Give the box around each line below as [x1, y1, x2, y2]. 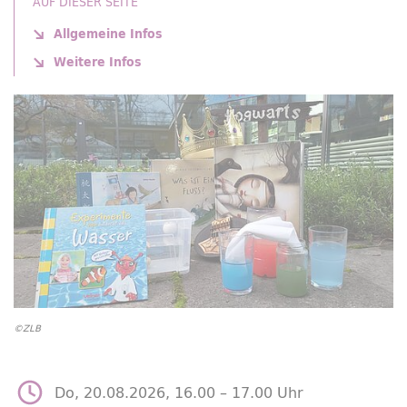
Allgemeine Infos [54, 24, 163, 44]
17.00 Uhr [232, 379, 303, 405]
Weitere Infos [54, 52, 142, 72]
